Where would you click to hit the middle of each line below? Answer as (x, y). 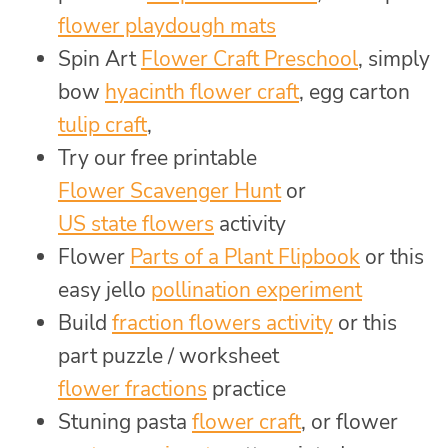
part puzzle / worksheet (168, 356)
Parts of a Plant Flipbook (245, 257)
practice (246, 389)
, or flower (349, 422)
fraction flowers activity (222, 323)
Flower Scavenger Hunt (169, 191)
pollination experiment (256, 290)
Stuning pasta (125, 422)
